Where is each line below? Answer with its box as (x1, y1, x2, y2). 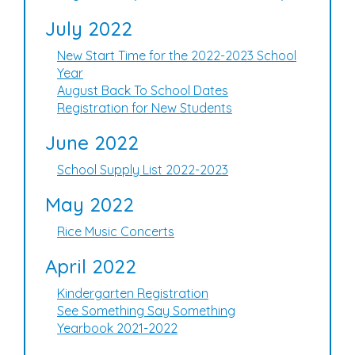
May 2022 (45, 193, 134, 216)
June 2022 (45, 131, 139, 155)
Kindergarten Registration (57, 285, 208, 301)
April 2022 (45, 254, 136, 278)
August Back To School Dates (57, 82, 228, 98)
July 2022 (45, 17, 132, 40)
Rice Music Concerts (57, 223, 174, 239)
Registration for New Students (57, 100, 232, 116)
